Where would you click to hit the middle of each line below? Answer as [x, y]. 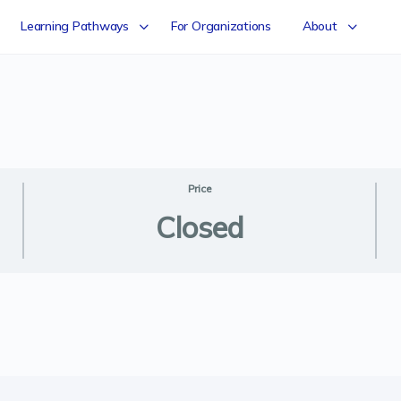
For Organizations [221, 26]
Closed [199, 227]
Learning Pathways [75, 26]
